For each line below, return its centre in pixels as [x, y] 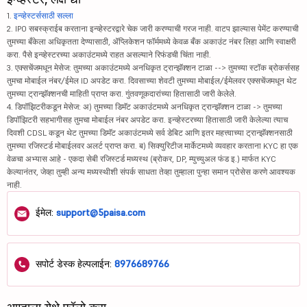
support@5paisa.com [101, 212]
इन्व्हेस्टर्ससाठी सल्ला [44, 15]
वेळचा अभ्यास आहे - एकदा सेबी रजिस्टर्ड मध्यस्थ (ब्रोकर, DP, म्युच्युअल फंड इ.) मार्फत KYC [142, 159]
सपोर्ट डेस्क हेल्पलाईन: [74, 263]
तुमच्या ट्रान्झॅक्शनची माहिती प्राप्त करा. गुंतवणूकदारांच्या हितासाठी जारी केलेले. [122, 94]
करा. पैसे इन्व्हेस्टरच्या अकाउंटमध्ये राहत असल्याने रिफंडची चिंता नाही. [109, 54]
